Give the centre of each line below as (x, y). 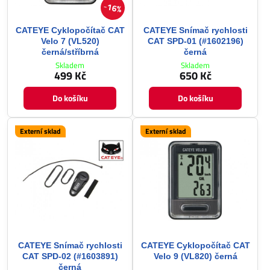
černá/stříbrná (70, 52)
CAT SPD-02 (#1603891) (70, 256)
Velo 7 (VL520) (70, 41)
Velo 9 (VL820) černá (195, 256)
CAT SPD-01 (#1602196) (195, 41)
